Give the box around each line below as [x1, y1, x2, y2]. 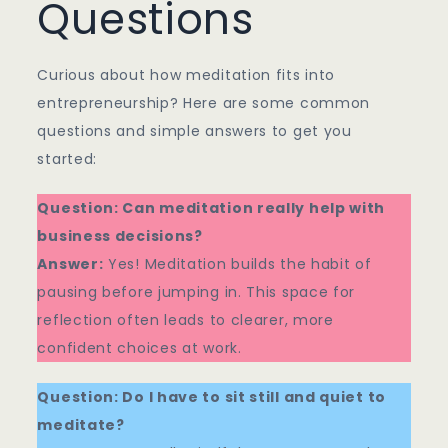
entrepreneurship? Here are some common [37, 93, 371, 114]
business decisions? [37, 226, 203, 247]
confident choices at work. [37, 338, 242, 359]
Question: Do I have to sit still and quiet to [37, 387, 386, 408]
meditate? [37, 415, 125, 436]
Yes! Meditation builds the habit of [103, 254, 372, 275]
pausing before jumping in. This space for [37, 282, 356, 303]
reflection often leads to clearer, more [37, 310, 334, 331]
